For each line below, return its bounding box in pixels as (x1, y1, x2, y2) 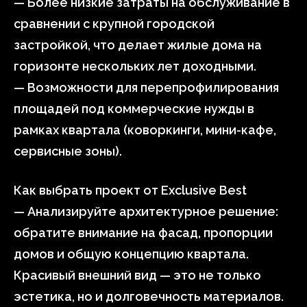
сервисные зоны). (14, 144, 122, 158)
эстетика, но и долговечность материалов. (14, 289, 284, 304)
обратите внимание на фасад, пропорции (14, 225, 273, 240)
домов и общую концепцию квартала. (14, 247, 249, 261)
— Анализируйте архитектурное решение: (14, 204, 278, 219)
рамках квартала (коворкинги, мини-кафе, (14, 123, 276, 137)
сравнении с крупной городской (14, 16, 214, 31)
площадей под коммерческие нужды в (14, 101, 254, 116)
